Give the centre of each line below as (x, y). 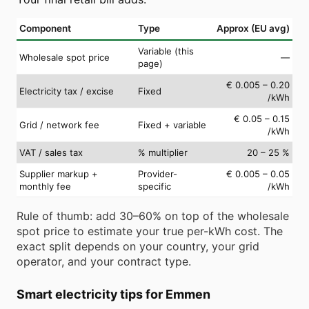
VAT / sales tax (51, 152)
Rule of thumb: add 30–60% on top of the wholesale (153, 216)
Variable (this (166, 51)
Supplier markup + (59, 173)
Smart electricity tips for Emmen (113, 294)
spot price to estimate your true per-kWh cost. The (150, 231)
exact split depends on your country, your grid (138, 246)
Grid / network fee (59, 124)
